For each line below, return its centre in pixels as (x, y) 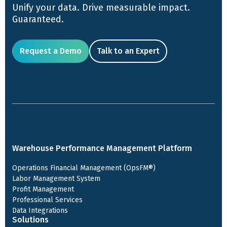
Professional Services (47, 200)
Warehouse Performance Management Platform (102, 148)
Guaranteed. (38, 19)
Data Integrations (40, 211)
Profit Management (43, 189)
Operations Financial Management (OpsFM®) (84, 168)
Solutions (30, 220)
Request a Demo (51, 51)
